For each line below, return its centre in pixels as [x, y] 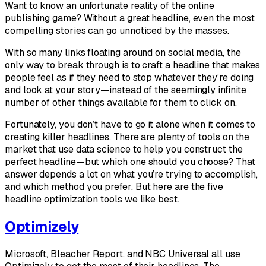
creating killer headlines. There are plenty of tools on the [127, 137]
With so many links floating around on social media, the [123, 52]
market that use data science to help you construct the [124, 149]
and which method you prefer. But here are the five [114, 186]
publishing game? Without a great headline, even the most [130, 18]
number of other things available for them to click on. [121, 102]
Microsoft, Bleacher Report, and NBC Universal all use [123, 254]
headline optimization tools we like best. [92, 199]
